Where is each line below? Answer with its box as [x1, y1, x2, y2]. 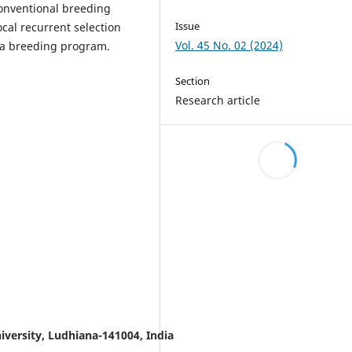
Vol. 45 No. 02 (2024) [175, 37, 284, 53]
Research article [175, 92, 261, 108]
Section [175, 73, 211, 88]
